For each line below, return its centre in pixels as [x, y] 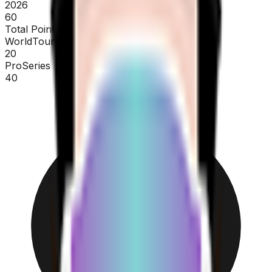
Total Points [32, 29]
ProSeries [28, 65]
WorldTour [30, 41]
